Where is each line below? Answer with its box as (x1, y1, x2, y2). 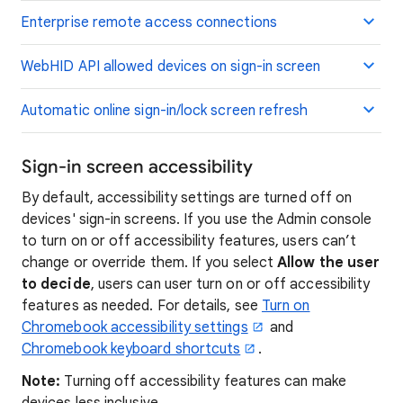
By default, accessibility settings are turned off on (22, 189, 353, 207)
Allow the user (277, 254, 381, 272)
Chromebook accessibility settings (22, 318, 248, 336)
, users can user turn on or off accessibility (90, 275, 371, 293)
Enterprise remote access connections (21, 13, 277, 31)
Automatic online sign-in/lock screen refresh (21, 102, 309, 120)
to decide (22, 275, 91, 293)
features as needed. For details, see (22, 297, 262, 315)
